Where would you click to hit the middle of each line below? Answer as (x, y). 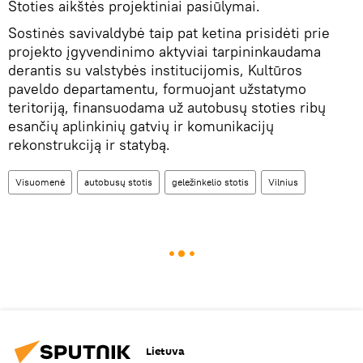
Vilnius (283, 181)
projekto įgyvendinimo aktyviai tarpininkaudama (164, 51)
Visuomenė (40, 181)
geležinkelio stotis (210, 181)
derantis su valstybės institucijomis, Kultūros (155, 70)
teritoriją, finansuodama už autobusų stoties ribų (167, 107)
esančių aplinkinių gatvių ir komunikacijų (141, 126)
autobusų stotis (118, 181)
